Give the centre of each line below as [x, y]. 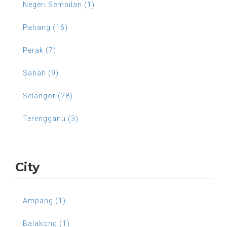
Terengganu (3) [51, 118]
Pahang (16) [45, 27]
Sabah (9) [41, 73]
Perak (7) [40, 50]
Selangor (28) [48, 96]
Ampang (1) [44, 200]
